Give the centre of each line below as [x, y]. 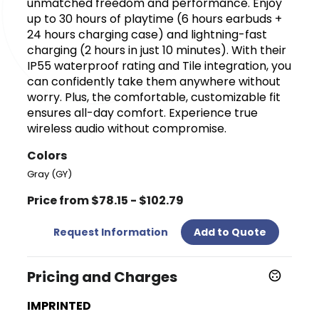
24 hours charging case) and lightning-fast [147, 34]
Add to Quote [230, 232]
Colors [47, 155]
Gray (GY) [50, 174]
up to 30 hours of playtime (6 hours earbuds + [155, 19]
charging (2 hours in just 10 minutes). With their [157, 50]
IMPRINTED [59, 305]
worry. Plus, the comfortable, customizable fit [154, 97]
